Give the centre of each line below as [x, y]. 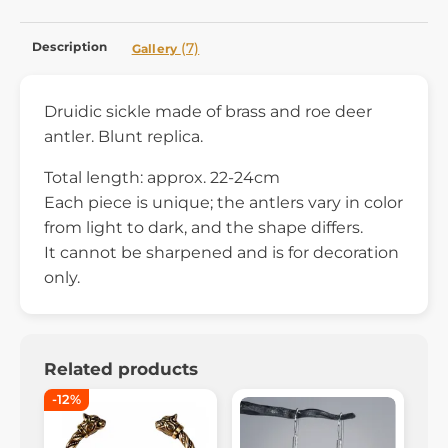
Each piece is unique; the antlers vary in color [223, 202]
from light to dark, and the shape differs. [203, 227]
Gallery [156, 48]
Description [70, 46]
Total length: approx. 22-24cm [162, 177]
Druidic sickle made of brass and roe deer [208, 111]
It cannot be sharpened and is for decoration [221, 252]
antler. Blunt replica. [123, 136]
